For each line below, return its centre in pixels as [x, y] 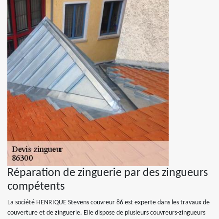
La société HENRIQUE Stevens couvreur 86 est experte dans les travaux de [109, 203]
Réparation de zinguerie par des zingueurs [108, 173]
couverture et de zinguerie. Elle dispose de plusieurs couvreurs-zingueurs [106, 213]
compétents [36, 187]
